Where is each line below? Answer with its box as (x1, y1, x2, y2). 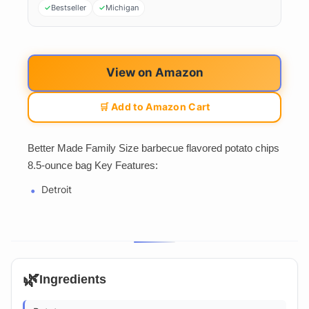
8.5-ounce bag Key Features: (28, 159, 158, 172)
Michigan (106, 2, 139, 12)
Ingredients (39, 272, 106, 286)
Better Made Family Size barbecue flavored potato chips (28, 142, 279, 154)
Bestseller (51, 2, 86, 12)
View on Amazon (106, 66, 203, 80)
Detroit (41, 183, 72, 196)
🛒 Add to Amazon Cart (99, 101, 210, 112)
